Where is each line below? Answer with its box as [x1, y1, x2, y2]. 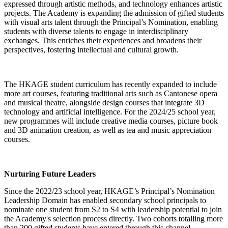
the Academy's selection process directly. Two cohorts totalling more [4, 214, 223, 223]
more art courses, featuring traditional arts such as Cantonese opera [4, 89, 217, 98]
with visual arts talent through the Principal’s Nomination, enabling [4, 17, 218, 26]
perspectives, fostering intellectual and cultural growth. [4, 45, 179, 54]
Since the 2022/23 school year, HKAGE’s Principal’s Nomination [4, 186, 215, 195]
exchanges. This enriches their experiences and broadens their [4, 36, 202, 45]
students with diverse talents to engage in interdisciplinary [4, 26, 188, 36]
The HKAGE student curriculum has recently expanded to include [4, 79, 217, 89]
